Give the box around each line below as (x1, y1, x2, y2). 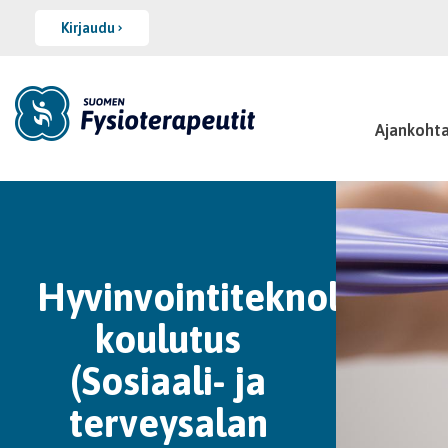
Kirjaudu (61, 20, 118, 36)
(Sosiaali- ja (70, 359, 266, 403)
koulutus (95, 317, 241, 361)
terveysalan (68, 401, 268, 445)
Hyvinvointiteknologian (38, 275, 434, 319)
